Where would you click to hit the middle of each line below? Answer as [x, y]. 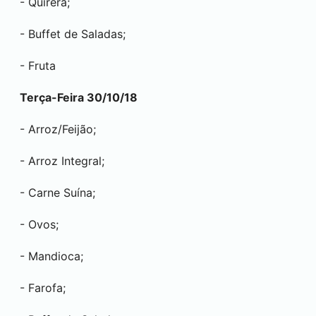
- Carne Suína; [57, 193]
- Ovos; [39, 224]
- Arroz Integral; [62, 161]
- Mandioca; [51, 256]
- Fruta [38, 66]
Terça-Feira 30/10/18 [79, 97]
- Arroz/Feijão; [58, 129]
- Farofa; [43, 288]
